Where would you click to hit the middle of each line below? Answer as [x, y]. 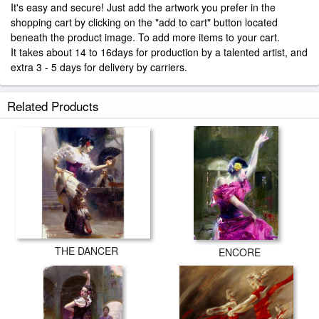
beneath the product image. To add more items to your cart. [145, 37]
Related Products [53, 106]
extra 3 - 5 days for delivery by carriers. [99, 67]
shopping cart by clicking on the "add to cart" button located [144, 22]
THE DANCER [87, 251]
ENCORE [240, 252]
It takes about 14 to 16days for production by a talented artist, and [159, 52]
